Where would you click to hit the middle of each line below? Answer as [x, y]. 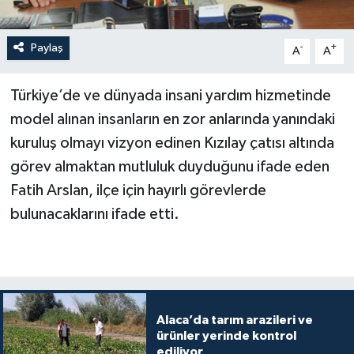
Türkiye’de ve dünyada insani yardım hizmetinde [170, 95]
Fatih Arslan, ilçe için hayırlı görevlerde [138, 190]
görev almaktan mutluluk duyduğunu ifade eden [169, 166]
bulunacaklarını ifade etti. [96, 214]
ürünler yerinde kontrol [226, 335]
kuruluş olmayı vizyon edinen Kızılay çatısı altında [172, 143]
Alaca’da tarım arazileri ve [234, 320]
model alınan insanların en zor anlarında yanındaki [172, 119]
